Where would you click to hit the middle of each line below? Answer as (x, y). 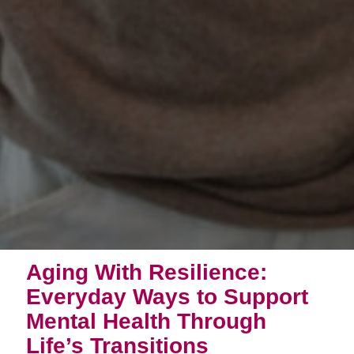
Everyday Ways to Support (167, 296)
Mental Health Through (146, 320)
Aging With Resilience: (146, 271)
